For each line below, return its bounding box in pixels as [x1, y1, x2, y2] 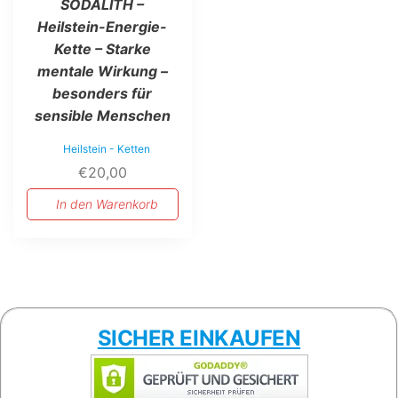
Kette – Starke [53, 40, 151, 59]
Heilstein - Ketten [63, 142, 151, 156]
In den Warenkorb [55, 196, 158, 212]
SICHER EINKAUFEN [97, 324, 301, 351]
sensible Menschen [34, 107, 171, 125]
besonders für [52, 84, 153, 103]
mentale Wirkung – [36, 62, 168, 81]
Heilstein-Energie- [37, 18, 168, 36]
